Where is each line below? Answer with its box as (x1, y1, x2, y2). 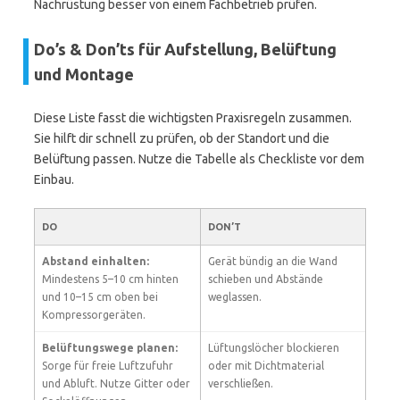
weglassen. (208, 291, 262, 303)
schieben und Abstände (208, 273, 323, 285)
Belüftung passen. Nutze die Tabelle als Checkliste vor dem (34, 152, 364, 166)
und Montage (34, 65, 134, 83)
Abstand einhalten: (42, 255, 149, 267)
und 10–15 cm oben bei (42, 291, 158, 303)
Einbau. (34, 172, 74, 187)
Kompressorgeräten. (42, 309, 146, 321)
